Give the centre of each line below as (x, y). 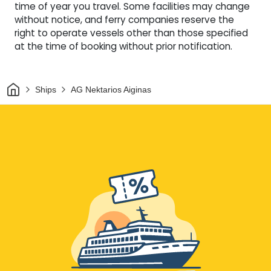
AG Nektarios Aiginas (111, 90)
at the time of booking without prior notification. (123, 47)
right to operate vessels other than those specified (131, 33)
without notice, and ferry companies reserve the (124, 20)
